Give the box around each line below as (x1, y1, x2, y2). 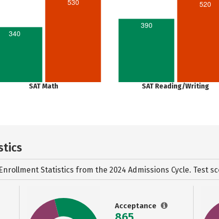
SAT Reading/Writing (142, 82, 209, 90)
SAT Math (29, 82, 58, 90)
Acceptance (115, 201, 158, 210)
